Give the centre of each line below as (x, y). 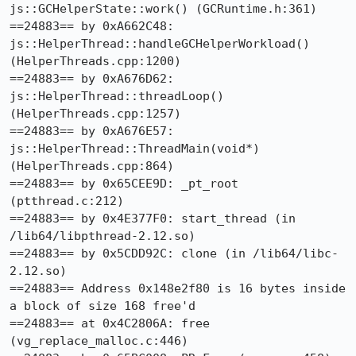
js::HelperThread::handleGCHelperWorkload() (160, 44)
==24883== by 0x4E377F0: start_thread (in (153, 219)
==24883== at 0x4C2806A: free (110, 323)
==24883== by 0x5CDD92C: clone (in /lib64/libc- (174, 253)
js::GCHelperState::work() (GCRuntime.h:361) (163, 9)
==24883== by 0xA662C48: (92, 26)
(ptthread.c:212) (67, 201)
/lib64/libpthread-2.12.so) (103, 236)
